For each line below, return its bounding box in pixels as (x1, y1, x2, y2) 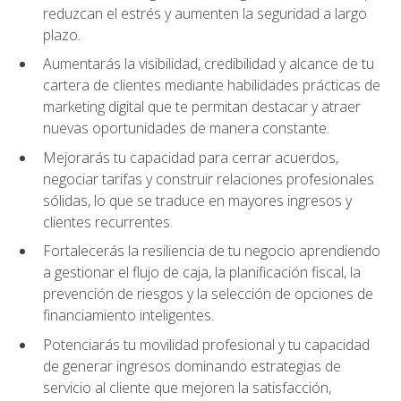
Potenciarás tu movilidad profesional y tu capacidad (43, 335, 370, 355)
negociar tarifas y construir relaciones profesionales (43, 168, 374, 189)
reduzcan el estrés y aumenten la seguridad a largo (43, 3, 367, 23)
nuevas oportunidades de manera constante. (43, 118, 329, 139)
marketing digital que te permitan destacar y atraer (43, 97, 361, 117)
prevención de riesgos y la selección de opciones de (43, 284, 373, 304)
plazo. (43, 24, 81, 45)
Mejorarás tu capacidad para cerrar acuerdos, (43, 147, 338, 167)
